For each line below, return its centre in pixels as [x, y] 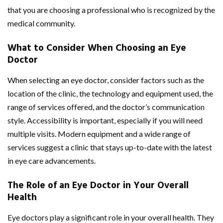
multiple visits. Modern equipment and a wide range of [99, 133]
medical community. [41, 23]
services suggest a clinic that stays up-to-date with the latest [110, 147]
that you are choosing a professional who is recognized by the [111, 9]
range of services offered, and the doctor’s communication [106, 107]
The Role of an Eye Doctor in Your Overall [98, 185]
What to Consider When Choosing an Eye [97, 48]
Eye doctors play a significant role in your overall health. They [111, 217]
